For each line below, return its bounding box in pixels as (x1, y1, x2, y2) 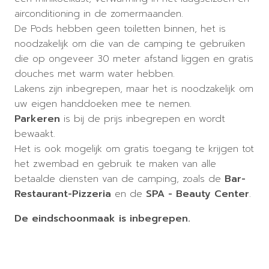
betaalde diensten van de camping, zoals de (14, 171, 225, 186)
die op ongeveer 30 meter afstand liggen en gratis (14, 50, 253, 66)
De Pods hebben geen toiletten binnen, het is (14, 20, 226, 36)
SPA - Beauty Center (146, 186, 249, 201)
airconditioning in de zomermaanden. (14, 5, 183, 21)
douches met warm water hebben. (14, 65, 175, 81)
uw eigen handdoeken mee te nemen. (14, 95, 192, 111)
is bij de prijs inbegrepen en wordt (60, 110, 225, 126)
